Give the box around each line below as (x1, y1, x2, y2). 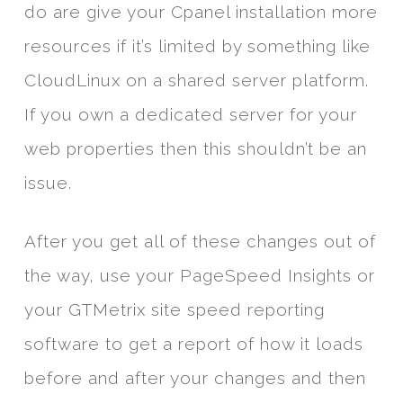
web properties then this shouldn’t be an (23, 139, 367, 159)
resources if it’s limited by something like (23, 36, 371, 57)
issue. (23, 173, 72, 193)
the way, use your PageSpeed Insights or (23, 265, 375, 286)
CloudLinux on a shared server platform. (23, 70, 369, 91)
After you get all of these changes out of (23, 231, 376, 252)
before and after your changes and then (23, 368, 366, 389)
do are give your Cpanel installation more (23, 2, 378, 22)
